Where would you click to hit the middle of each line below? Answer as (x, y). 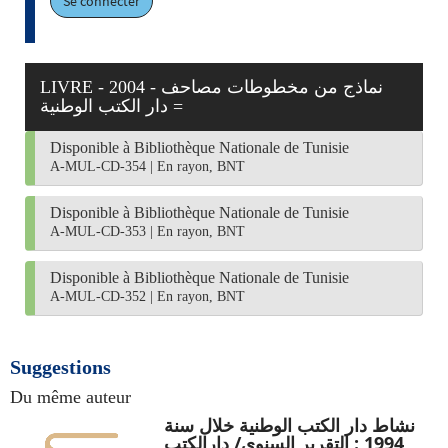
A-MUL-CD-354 (98, 166)
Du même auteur (70, 397)
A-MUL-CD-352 (98, 296)
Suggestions (60, 367)
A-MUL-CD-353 (98, 231)
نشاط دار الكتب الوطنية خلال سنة (289, 425)
